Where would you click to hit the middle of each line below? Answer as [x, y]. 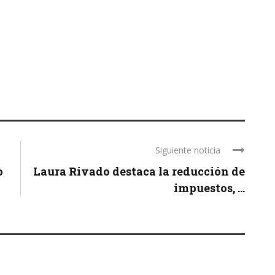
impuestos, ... [209, 188]
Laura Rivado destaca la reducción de [139, 171]
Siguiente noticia [188, 150]
